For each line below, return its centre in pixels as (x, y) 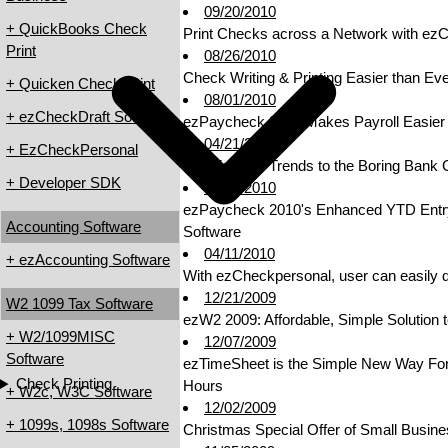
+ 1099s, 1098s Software (87, 425)
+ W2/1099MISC (60, 337)
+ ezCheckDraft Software (89, 117)
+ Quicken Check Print (80, 84)
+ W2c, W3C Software (79, 392)
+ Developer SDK (63, 183)
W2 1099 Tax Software (79, 304)
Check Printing (63, 384)
